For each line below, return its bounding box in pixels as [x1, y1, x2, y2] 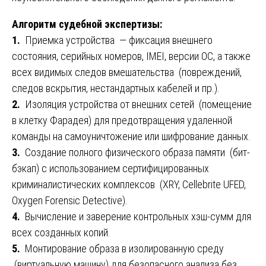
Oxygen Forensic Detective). [12, 194, 128, 207]
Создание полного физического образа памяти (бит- [25, 146, 250, 159]
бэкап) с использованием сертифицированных [12, 162, 209, 175]
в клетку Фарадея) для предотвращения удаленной [12, 114, 232, 127]
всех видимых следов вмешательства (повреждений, [12, 66, 242, 79]
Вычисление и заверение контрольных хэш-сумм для [25, 210, 251, 223]
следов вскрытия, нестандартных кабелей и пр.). [12, 82, 220, 95]
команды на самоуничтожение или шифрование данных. [12, 130, 251, 143]
